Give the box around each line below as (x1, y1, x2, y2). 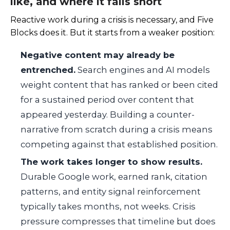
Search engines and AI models (75, 65, 210, 75)
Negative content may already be (21, 50, 175, 61)
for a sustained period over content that (21, 94, 194, 105)
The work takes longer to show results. (21, 157, 202, 167)
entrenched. (21, 65, 75, 75)
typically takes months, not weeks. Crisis (21, 201, 196, 212)
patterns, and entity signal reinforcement (21, 186, 201, 197)
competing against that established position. (21, 139, 218, 150)
